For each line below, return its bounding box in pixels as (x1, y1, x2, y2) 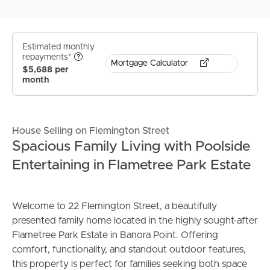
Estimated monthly (22, 42, 95, 51)
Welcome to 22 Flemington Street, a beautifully (12, 201, 217, 212)
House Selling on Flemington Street (12, 126, 169, 136)
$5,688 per (22, 66, 69, 75)
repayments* (22, 53, 74, 62)
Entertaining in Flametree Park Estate (12, 158, 251, 173)
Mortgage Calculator (111, 59, 190, 68)
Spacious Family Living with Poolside (12, 139, 250, 154)
